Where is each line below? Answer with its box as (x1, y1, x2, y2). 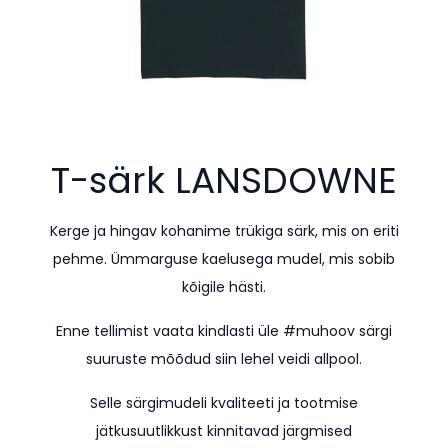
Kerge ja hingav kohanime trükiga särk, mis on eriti (49, 221, 399, 241)
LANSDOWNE (175, 155, 397, 206)
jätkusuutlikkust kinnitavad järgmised (96, 421, 352, 441)
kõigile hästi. (182, 277, 266, 297)
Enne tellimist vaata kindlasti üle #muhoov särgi (56, 321, 392, 341)
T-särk (51, 155, 165, 206)
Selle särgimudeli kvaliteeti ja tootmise (90, 393, 358, 413)
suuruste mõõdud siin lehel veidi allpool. (86, 349, 362, 369)
